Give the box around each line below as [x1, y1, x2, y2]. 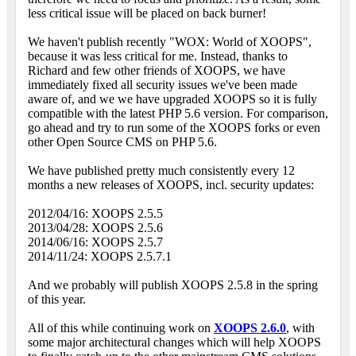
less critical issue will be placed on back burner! [28, 6, 266, 21]
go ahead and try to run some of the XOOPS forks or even [28, 121, 320, 135]
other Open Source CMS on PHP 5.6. [28, 135, 217, 149]
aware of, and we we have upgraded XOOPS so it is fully [28, 92, 317, 106]
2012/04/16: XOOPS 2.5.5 [28, 207, 163, 221]
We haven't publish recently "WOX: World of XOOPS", [28, 35, 311, 49]
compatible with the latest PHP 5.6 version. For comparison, [28, 106, 328, 121]
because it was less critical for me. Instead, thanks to [28, 49, 288, 64]
